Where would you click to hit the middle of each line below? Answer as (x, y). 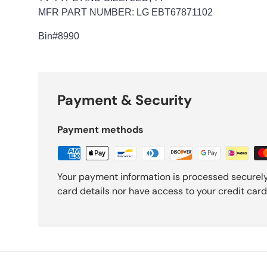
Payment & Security (125, 100)
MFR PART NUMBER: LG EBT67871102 (127, 12)
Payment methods (100, 129)
